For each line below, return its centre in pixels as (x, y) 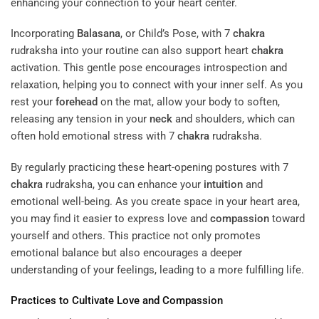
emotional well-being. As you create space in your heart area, (155, 201)
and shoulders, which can (234, 119)
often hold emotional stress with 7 (94, 136)
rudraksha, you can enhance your (123, 184)
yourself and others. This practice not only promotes (136, 235)
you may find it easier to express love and (110, 218)
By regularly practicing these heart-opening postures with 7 (150, 167)
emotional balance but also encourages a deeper (126, 252)
